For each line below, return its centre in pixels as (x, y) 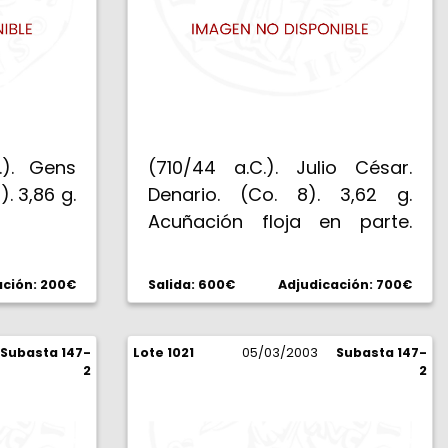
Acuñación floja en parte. (280, 221)
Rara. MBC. (194, 248)
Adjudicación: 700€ (345, 284)
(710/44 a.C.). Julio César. (280, 167)
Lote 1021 (163, 352)
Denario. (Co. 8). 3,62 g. (280, 194)
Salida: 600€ (191, 284)
